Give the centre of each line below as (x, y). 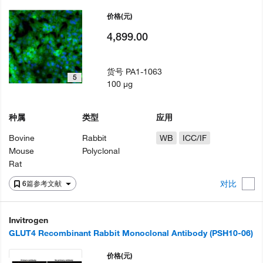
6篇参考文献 (43, 184)
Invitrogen (28, 220)
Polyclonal (101, 151)
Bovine (22, 138)
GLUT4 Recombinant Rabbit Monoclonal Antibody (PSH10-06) (131, 233)
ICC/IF (194, 138)
